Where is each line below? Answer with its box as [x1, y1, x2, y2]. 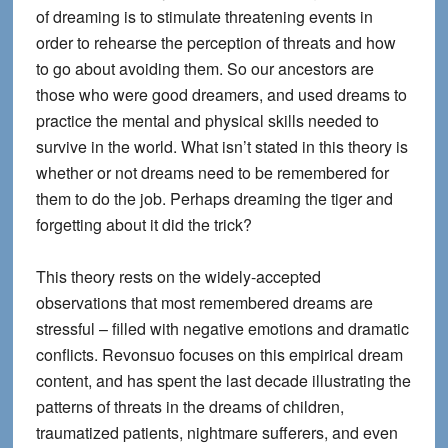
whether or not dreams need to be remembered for [35, 161, 389, 184]
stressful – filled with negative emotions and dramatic [35, 317, 409, 340]
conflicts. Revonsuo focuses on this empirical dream [35, 343, 403, 366]
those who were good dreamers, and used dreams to [35, 83, 407, 106]
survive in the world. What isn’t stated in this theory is [35, 135, 408, 158]
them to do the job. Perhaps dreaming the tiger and [35, 187, 393, 210]
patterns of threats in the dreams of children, [35, 395, 344, 418]
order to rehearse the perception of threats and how [35, 31, 396, 54]
